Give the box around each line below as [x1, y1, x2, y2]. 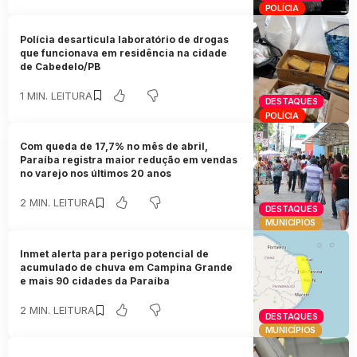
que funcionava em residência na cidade [20, 46, 228, 59]
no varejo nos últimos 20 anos [20, 167, 172, 180]
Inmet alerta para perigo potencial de [20, 248, 210, 261]
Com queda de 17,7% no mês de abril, [20, 140, 209, 153]
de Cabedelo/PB [20, 60, 101, 73]
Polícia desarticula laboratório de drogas [20, 33, 229, 45]
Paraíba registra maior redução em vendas [20, 154, 238, 167]
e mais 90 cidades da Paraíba [20, 275, 171, 288]
